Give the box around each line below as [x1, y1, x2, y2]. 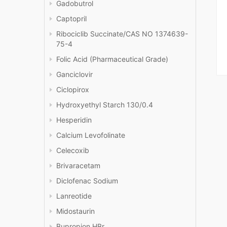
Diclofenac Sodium [56, 176, 118, 185]
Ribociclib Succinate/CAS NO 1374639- [56, 29, 188, 39]
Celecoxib [56, 146, 89, 155]
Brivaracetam [56, 161, 100, 170]
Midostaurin [56, 207, 95, 216]
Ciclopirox [56, 85, 89, 94]
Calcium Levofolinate [56, 131, 125, 140]
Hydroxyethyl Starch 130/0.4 [56, 100, 153, 109]
